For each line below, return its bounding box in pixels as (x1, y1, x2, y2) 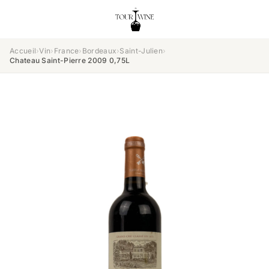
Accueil (10, 46, 37, 55)
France (53, 46, 79, 55)
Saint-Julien (119, 46, 163, 55)
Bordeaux (82, 46, 117, 55)
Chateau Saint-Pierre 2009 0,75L (10, 56, 130, 65)
